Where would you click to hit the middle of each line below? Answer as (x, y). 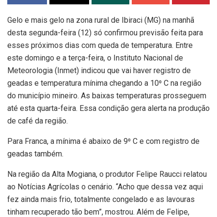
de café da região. (38, 121)
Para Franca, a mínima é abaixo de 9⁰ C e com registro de (103, 141)
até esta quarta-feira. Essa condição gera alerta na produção (108, 108)
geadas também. (35, 154)
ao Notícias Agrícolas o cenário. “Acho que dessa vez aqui (105, 187)
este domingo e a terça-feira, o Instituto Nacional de (95, 58)
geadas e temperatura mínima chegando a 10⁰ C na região (104, 83)
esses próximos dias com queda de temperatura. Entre (100, 46)
